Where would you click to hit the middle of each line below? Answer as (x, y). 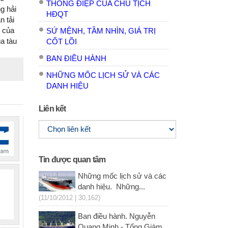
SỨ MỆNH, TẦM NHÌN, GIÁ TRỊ (101, 31)
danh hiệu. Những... (111, 187)
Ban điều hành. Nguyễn (116, 217)
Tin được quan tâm (72, 160)
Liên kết (52, 109)
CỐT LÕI (62, 42)
